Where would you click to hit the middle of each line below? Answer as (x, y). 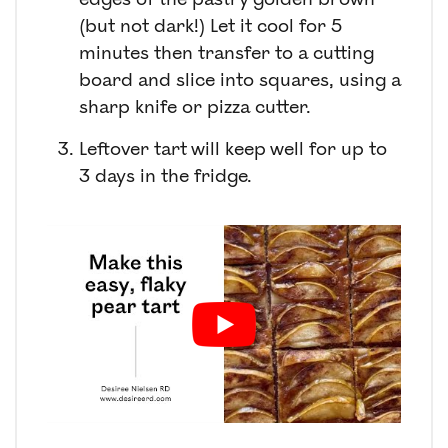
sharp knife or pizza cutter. (195, 106)
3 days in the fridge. (165, 175)
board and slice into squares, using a (240, 79)
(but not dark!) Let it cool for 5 (210, 25)
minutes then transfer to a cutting (226, 52)
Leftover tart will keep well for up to (233, 148)
